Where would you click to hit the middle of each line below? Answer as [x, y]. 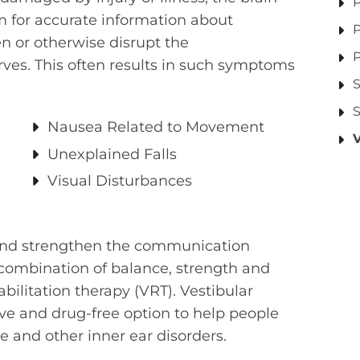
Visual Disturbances [120, 181]
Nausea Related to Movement [156, 127]
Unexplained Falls [112, 154]
